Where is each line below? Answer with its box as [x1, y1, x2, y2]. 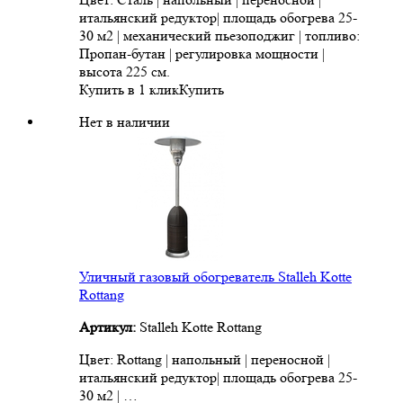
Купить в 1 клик [79, 81, 179, 99]
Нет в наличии [79, 113, 170, 131]
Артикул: [79, 318, 139, 336]
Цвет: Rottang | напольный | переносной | [79, 351, 330, 369]
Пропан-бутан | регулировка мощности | [79, 45, 325, 63]
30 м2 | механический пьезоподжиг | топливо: [79, 27, 360, 45]
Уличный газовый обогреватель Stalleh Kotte [79, 268, 352, 286]
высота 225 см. [79, 63, 170, 81]
